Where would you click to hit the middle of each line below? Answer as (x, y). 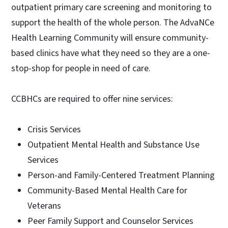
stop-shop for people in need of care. (81, 68)
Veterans (44, 206)
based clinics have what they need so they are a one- (111, 53)
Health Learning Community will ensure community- (110, 38)
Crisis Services (54, 129)
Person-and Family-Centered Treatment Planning (121, 175)
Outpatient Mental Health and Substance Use (113, 145)
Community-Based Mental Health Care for (107, 190)
